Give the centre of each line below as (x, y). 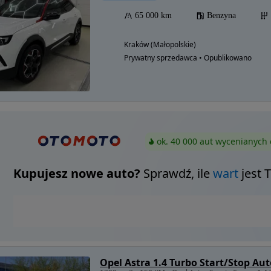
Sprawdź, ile (176, 174)
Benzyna (221, 15)
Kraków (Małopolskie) (160, 44)
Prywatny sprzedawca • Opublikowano (188, 58)
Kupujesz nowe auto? (77, 174)
